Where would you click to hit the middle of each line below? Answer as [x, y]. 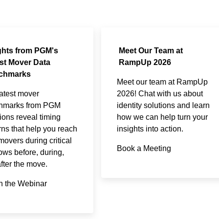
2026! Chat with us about [160, 93]
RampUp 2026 [145, 62]
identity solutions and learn [163, 105]
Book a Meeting [144, 148]
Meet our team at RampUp [162, 82]
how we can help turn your [162, 117]
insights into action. [150, 129]
